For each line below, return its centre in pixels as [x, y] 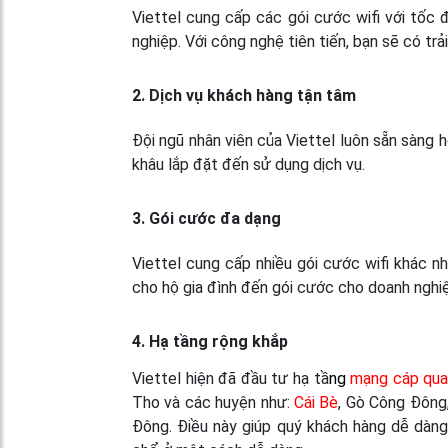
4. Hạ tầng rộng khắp [210, 341]
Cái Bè [316, 402]
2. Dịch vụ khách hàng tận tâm [244, 95]
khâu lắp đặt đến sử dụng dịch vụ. [248, 164]
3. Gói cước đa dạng [206, 218]
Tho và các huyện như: [213, 402]
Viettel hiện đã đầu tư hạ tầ [230, 378]
